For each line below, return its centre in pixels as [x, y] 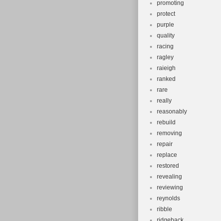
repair [165, 144]
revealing [169, 177]
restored [168, 166]
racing [165, 46]
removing [169, 133]
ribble [165, 209]
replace [167, 155]
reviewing [170, 187]
